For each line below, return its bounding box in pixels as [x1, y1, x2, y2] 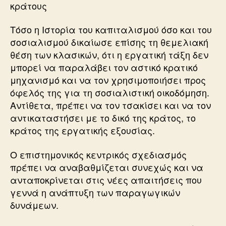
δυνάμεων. [10, 198, 59, 211]
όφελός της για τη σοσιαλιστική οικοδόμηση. [10, 86, 209, 99]
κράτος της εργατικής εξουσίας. [10, 124, 155, 137]
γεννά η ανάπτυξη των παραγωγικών [10, 185, 180, 199]
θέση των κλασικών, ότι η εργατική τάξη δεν [10, 48, 208, 61]
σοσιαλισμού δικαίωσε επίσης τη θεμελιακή [10, 35, 208, 48]
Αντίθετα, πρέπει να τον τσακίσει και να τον [10, 98, 211, 111]
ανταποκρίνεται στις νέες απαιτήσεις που [10, 173, 202, 186]
